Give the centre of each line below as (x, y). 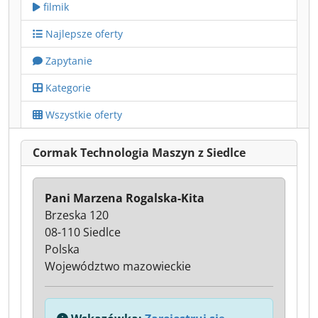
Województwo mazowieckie (118, 266)
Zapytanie (67, 61)
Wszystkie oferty (82, 115)
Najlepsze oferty (83, 34)
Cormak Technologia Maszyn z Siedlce (139, 153)
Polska (62, 249)
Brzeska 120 (77, 215)
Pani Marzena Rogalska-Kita (125, 198)
